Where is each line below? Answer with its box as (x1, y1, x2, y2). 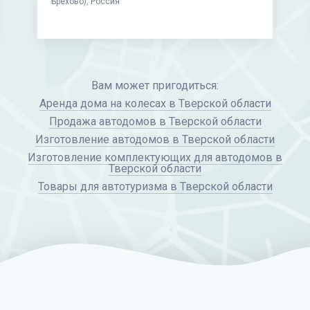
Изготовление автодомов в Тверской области (35, 133, 275, 146)
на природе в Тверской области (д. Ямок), (84, 3, 251, 13)
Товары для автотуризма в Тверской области (37, 180, 273, 193)
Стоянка (51, 3, 84, 13)
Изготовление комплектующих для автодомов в (28, 151, 282, 164)
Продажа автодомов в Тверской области (48, 115, 262, 128)
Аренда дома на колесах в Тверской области (39, 97, 271, 110)
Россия (51, 15, 80, 24)
